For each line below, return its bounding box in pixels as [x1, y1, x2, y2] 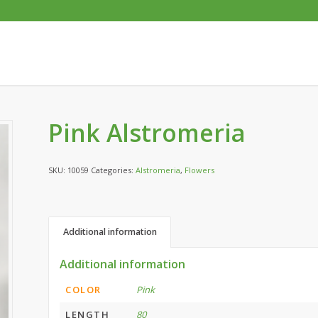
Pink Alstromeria [48, 116, 246, 149]
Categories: [91, 165, 136, 175]
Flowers [185, 165, 215, 175]
